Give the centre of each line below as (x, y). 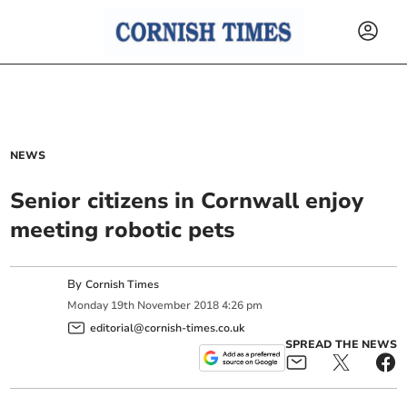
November (164, 306)
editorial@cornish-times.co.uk (168, 328)
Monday (88, 306)
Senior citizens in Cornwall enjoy (187, 201)
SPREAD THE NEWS (341, 344)
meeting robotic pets (123, 230)
